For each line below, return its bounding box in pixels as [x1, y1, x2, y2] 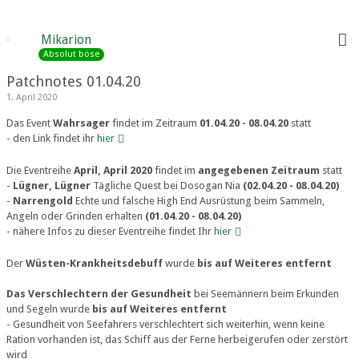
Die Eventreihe [6, 164, 74, 176]
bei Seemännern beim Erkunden [192, 288, 339, 300]
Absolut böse [43, 48, 99, 59]
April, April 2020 [74, 164, 152, 176]
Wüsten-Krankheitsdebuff [26, 257, 163, 269]
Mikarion [41, 32, 91, 47]
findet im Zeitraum [110, 117, 200, 129]
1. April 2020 [6, 92, 57, 103]
